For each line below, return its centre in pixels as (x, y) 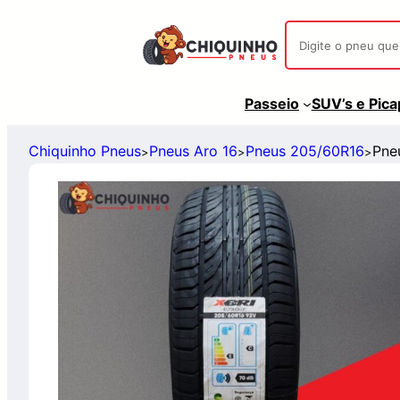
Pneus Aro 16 (193, 151)
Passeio (272, 104)
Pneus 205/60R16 (305, 151)
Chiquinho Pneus (85, 151)
